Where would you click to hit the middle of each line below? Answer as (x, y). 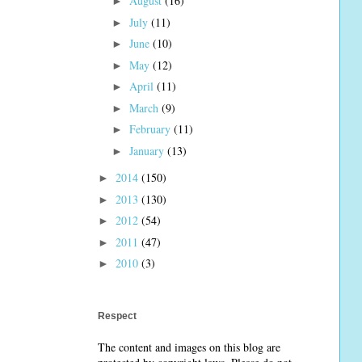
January (148, 150)
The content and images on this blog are (189, 347)
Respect (117, 316)
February (151, 129)
